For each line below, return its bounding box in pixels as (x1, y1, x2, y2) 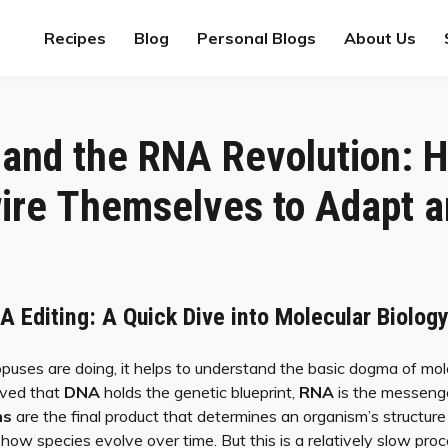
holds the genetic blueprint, (99, 382, 299, 403)
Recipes (44, 28, 106, 48)
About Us (344, 28, 416, 48)
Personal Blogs (197, 28, 316, 48)
